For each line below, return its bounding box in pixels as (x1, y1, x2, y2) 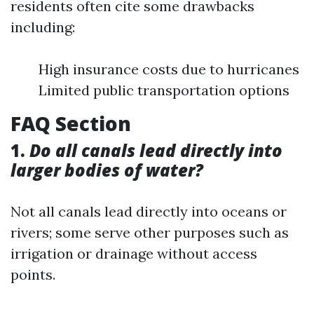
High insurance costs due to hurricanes (39, 60, 299, 78)
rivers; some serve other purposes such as (11, 224, 289, 241)
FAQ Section (11, 110, 131, 137)
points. (11, 266, 55, 283)
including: (11, 18, 75, 36)
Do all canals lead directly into (29, 139, 282, 162)
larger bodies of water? (11, 158, 203, 182)
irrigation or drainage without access (11, 245, 257, 262)
